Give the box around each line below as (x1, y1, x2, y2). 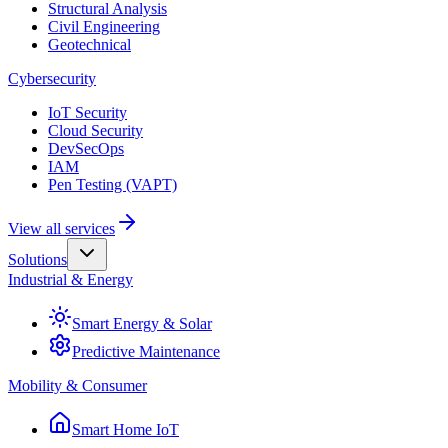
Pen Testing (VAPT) (48, 176, 177, 194)
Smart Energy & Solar (72, 315, 212, 333)
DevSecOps (48, 140, 124, 158)
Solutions (8, 251, 67, 269)
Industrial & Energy (8, 271, 133, 289)
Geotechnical (48, 36, 131, 54)
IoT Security (48, 104, 127, 122)
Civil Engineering (48, 18, 160, 36)
